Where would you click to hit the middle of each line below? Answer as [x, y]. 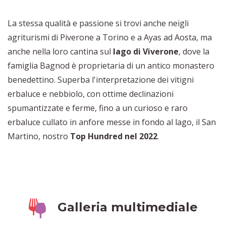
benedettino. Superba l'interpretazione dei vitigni [101, 80]
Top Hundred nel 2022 [113, 136]
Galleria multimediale [126, 207]
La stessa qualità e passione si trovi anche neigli [98, 23]
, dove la [194, 52]
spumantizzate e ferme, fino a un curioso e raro [98, 108]
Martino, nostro [38, 136]
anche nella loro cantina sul [60, 52]
